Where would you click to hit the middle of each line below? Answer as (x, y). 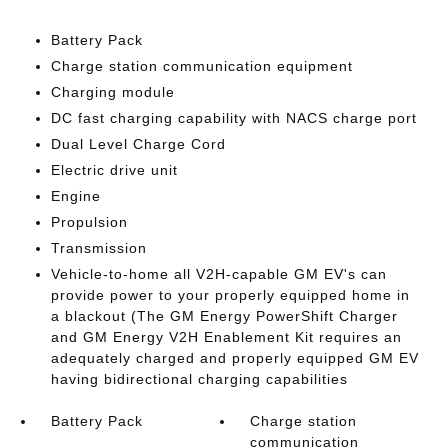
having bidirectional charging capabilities (199, 379)
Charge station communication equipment (201, 66)
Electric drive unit (114, 170)
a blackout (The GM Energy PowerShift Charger (224, 316)
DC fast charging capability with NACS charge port (233, 118)
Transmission (98, 248)
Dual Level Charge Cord (138, 144)
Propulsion (89, 222)
